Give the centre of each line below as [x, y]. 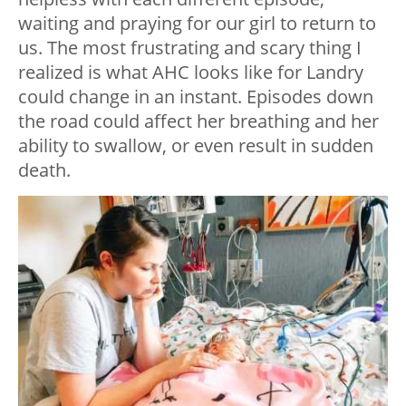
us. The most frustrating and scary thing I [190, 48]
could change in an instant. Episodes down [196, 97]
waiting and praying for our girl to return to [197, 24]
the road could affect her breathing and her [198, 121]
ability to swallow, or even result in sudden [196, 146]
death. [44, 170]
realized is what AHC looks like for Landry [191, 72]
